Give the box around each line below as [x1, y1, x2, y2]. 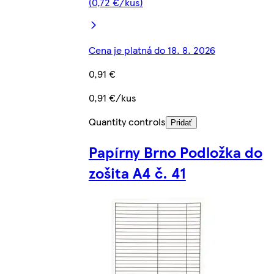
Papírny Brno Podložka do [88, 141, 262, 162]
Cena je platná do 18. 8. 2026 [88, 43, 215, 57]
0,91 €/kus [88, 91, 136, 105]
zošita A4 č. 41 [88, 162, 186, 183]
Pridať [170, 118, 192, 128]
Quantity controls [88, 114, 166, 129]
